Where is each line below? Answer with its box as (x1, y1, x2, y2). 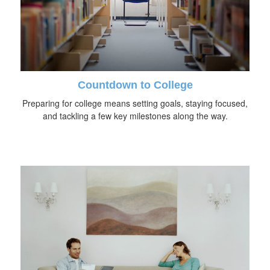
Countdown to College (77, 79, 193, 92)
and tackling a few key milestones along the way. (42, 110, 228, 122)
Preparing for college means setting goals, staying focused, (22, 97, 248, 110)
